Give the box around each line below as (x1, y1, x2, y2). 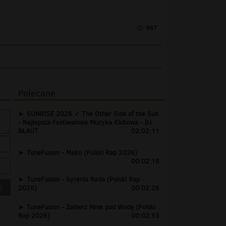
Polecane (18, 87, 55, 99)
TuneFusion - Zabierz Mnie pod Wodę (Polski (27, 202, 155, 211)
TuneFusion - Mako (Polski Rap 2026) (27, 148, 137, 157)
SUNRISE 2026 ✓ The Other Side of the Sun (27, 109, 158, 118)
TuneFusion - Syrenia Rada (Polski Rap (27, 175, 140, 184)
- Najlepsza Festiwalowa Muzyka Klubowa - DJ (18, 118, 152, 127)
